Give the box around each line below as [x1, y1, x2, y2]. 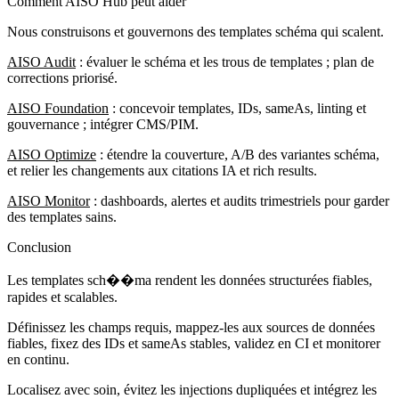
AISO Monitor [7, 192, 90, 208]
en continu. [7, 351, 69, 367]
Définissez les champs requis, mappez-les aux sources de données [7, 319, 375, 335]
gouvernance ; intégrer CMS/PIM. [7, 116, 199, 132]
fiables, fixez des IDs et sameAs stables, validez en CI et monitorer [7, 335, 380, 351]
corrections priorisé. [7, 69, 118, 85]
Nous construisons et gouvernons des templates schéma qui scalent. [7, 23, 384, 39]
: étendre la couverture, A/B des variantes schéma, [96, 146, 379, 162]
